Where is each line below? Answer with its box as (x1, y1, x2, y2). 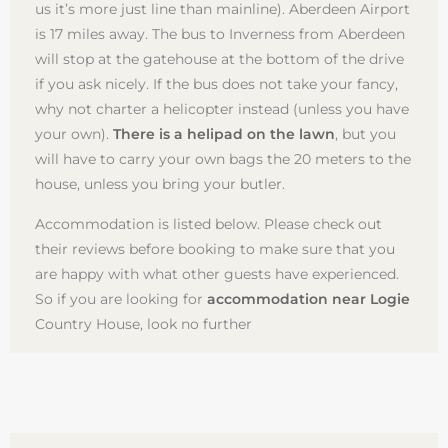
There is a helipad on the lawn (113, 125, 335, 142)
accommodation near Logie (207, 290, 410, 307)
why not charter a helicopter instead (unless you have (35, 100, 409, 117)
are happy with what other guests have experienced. (35, 265, 399, 282)
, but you (335, 125, 396, 142)
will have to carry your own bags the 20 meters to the (35, 150, 411, 167)
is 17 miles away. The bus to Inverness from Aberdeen (35, 25, 405, 42)
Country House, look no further (35, 315, 252, 332)
